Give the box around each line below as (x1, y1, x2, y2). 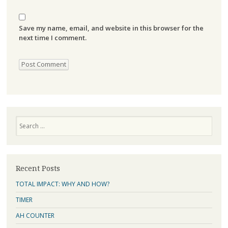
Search (15, 116, 35, 125)
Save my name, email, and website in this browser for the (18, 23, 204, 33)
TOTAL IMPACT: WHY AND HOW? (15, 179, 109, 188)
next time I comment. (18, 33, 87, 43)
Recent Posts (15, 164, 60, 173)
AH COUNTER (15, 211, 54, 220)
